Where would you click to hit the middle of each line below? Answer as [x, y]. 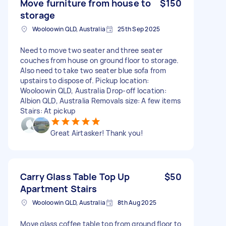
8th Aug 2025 [137, 202]
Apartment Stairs [59, 188]
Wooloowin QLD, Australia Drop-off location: [93, 90]
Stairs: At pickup [48, 110]
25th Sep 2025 [139, 29]
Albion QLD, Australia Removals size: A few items [100, 100]
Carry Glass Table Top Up [75, 176]
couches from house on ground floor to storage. [100, 60]
